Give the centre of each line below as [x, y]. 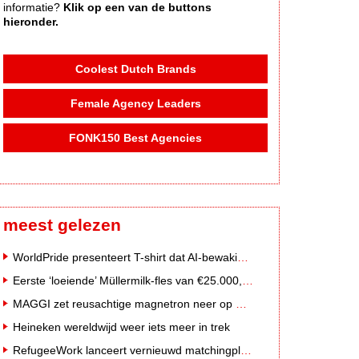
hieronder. [31, 21]
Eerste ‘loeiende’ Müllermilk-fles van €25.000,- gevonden [248, 280]
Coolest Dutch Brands [135, 69]
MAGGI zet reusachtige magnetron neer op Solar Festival [241, 303]
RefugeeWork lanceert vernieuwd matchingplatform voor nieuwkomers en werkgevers [246, 351]
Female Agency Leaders [135, 103]
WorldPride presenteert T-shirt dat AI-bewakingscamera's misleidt [243, 257]
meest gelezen [62, 225]
